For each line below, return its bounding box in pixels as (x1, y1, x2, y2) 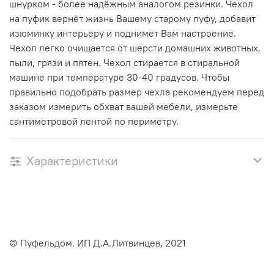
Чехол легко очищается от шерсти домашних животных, (9, 42, 261, 54)
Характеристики (26, 153, 118, 169)
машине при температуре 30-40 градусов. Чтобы (9, 71, 229, 84)
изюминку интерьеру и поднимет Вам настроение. (9, 27, 236, 40)
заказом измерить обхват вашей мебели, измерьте (9, 100, 238, 113)
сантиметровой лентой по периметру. (9, 115, 181, 128)
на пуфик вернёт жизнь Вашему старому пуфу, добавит (9, 12, 256, 25)
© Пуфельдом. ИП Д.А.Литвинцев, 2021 (9, 236, 186, 249)
